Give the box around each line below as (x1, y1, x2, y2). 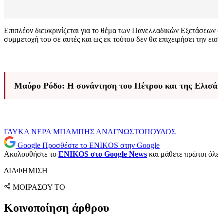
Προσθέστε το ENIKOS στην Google (42, 141, 160, 150)
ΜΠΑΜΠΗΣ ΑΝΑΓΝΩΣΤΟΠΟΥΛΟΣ (53, 127, 176, 136)
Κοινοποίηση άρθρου (4, 201, 109, 215)
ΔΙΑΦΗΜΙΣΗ (4, 166, 48, 175)
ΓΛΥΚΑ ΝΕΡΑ (4, 127, 53, 136)
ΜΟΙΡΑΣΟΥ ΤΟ (13, 183, 65, 192)
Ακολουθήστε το (4, 150, 58, 159)
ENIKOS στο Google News (58, 150, 147, 159)
